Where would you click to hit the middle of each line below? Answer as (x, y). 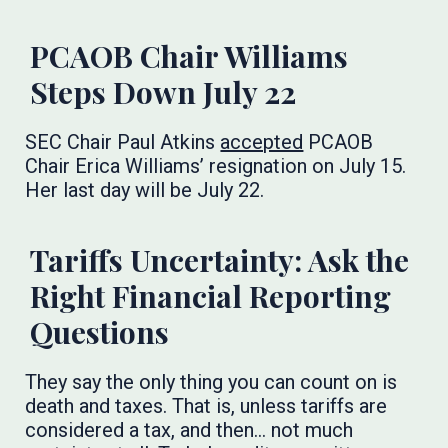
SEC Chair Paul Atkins (123, 142)
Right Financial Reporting (211, 296)
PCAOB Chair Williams (189, 56)
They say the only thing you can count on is (211, 382)
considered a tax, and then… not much (189, 430)
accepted (262, 142)
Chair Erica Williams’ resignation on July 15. (216, 166)
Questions (103, 332)
